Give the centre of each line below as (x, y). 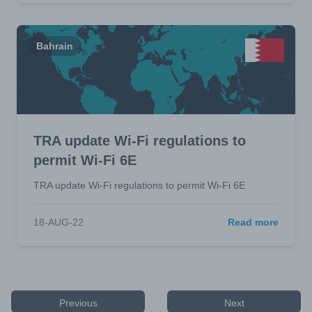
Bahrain (55, 46)
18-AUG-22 (58, 222)
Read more (253, 222)
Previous (78, 303)
